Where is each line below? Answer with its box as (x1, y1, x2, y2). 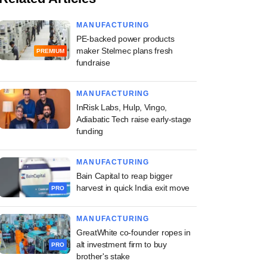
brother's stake (76, 252, 130, 261)
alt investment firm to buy (76, 240, 167, 249)
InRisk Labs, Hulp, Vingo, (76, 103, 167, 112)
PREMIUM (36, 48, 64, 55)
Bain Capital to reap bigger (76, 171, 173, 181)
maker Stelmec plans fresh (76, 46, 173, 55)
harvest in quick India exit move (76, 183, 190, 193)
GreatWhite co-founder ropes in (76, 228, 191, 237)
